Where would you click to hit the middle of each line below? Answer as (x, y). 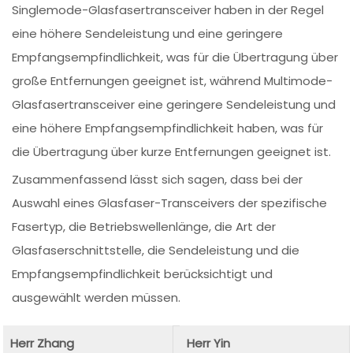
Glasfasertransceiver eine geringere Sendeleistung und (174, 105)
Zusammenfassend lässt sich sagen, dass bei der (158, 180)
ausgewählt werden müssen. (97, 298)
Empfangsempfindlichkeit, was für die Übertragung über (175, 58)
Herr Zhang (43, 343)
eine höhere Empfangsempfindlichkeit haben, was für (168, 128)
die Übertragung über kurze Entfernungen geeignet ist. (172, 152)
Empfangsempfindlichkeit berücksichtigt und (143, 274)
